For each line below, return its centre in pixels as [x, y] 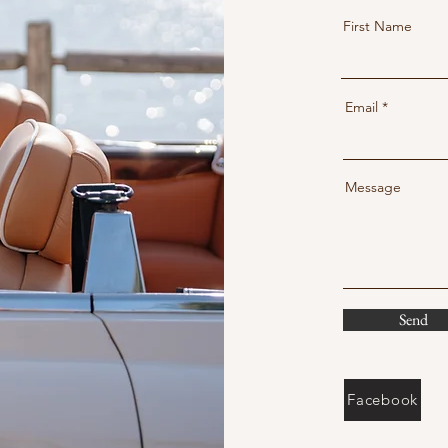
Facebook [382, 400]
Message [373, 186]
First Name [377, 25]
